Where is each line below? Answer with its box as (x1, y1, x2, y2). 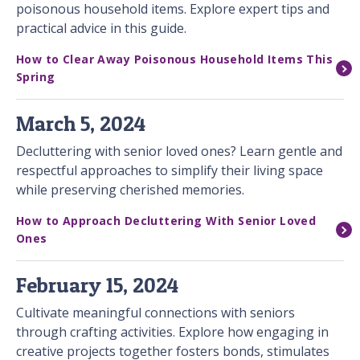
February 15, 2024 (16, 272, 178, 298)
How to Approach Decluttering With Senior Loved (16, 213, 317, 229)
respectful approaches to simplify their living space (16, 162, 323, 180)
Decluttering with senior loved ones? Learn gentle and (16, 142, 342, 161)
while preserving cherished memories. (16, 181, 244, 199)
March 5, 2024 (16, 111, 145, 137)
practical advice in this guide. (16, 19, 186, 38)
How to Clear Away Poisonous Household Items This (16, 51, 333, 67)
